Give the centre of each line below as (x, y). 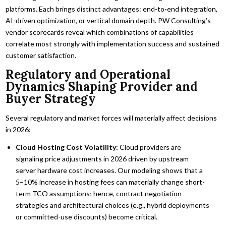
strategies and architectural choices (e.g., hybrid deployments (113, 205)
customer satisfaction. (41, 55)
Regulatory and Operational (88, 74)
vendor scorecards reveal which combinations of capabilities (100, 32)
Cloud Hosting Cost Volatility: (67, 147)
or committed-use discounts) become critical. (87, 216)
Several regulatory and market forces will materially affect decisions (111, 118)
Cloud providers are (150, 147)
